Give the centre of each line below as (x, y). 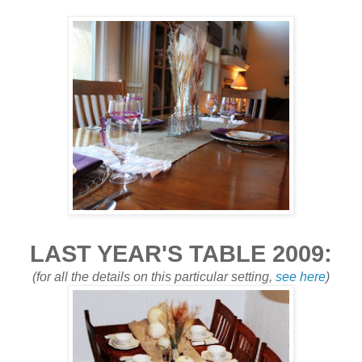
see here (301, 276)
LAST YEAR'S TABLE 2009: (181, 253)
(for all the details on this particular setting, (154, 276)
